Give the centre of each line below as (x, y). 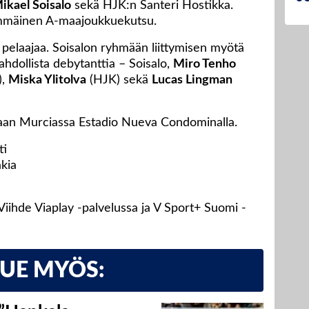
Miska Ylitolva (47, 80)
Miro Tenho (205, 64)
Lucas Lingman (192, 80)
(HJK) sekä (119, 80)
